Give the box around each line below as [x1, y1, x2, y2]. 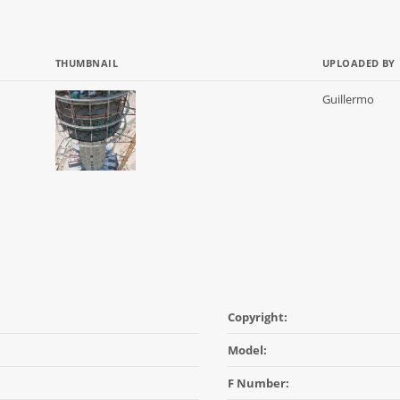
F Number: [228, 375, 289, 391]
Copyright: [228, 309, 287, 325]
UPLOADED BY [322, 56, 396, 70]
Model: [228, 342, 267, 358]
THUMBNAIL [55, 56, 118, 70]
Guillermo [322, 91, 374, 107]
